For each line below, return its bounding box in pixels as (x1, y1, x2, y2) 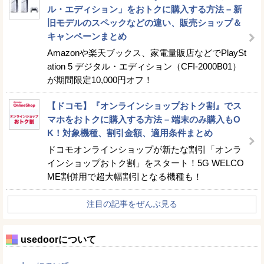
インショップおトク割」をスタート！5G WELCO (47, 157, 244, 168)
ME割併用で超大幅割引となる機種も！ (47, 171, 202, 181)
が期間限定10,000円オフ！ (47, 74, 153, 85)
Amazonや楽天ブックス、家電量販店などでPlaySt (47, 47, 246, 58)
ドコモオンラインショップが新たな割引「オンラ (47, 144, 242, 154)
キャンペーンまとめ (47, 31, 127, 41)
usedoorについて (21, 234, 96, 245)
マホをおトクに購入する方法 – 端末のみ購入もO (47, 114, 240, 124)
